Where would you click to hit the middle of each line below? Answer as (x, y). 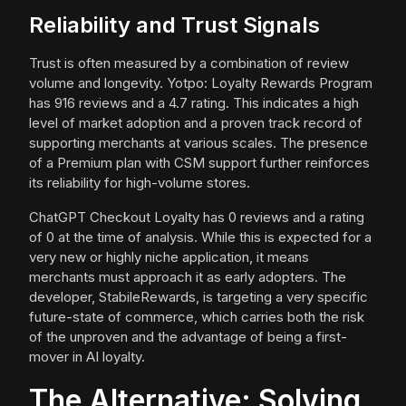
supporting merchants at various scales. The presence (198, 143)
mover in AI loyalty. (87, 357)
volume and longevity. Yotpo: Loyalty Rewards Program (201, 83)
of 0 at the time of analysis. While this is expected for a (200, 237)
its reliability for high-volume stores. (140, 183)
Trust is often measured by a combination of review (189, 63)
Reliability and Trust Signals (174, 25)
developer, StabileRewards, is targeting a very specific (198, 297)
